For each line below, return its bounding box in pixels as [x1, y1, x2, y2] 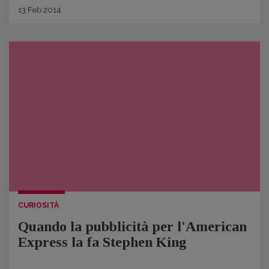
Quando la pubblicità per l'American [18, 219, 247, 234]
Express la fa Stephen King [18, 234, 187, 250]
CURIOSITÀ [18, 201, 59, 210]
